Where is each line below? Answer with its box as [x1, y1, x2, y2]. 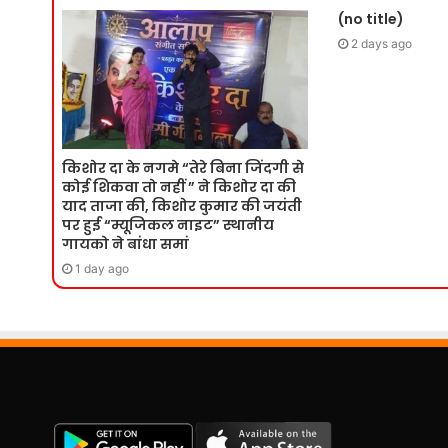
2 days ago [350, 36, 412, 52]
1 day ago [75, 260, 129, 276]
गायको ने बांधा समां [62, 233, 189, 254]
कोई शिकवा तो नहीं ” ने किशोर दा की [62, 176, 296, 197]
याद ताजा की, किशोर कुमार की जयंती [62, 195, 302, 216]
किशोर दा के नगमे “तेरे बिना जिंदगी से [62, 157, 304, 178]
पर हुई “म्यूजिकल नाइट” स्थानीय [62, 214, 274, 235]
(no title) [337, 9, 404, 30]
